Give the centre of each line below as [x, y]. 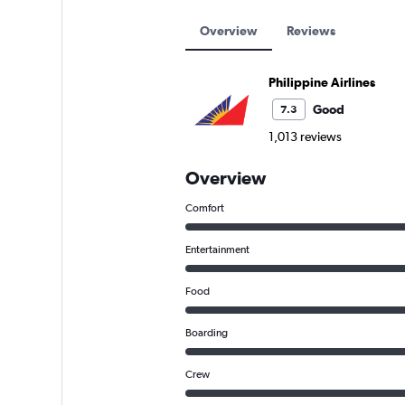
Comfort [204, 208]
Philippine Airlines [321, 83]
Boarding [206, 333]
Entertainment [217, 250]
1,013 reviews [305, 137]
